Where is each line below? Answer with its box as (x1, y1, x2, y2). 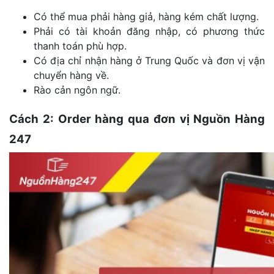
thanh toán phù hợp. (34, 39, 127, 52)
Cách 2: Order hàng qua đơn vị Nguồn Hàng (9, 111, 265, 126)
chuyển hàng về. (34, 68, 109, 81)
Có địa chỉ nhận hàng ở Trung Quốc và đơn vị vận (34, 54, 265, 67)
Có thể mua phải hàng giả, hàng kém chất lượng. (34, 10, 259, 23)
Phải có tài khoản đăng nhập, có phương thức (34, 24, 265, 37)
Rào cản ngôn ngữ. (34, 83, 120, 96)
